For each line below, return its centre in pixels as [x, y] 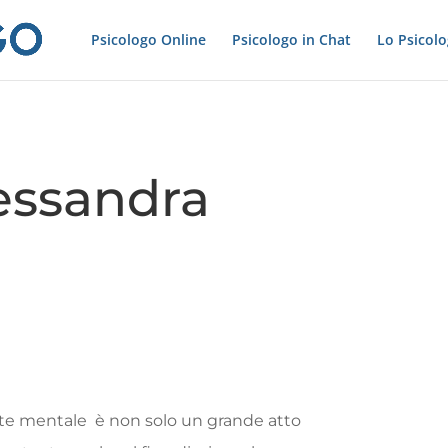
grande [238, 420]
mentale [57, 420]
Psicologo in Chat [291, 39]
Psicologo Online [148, 39]
